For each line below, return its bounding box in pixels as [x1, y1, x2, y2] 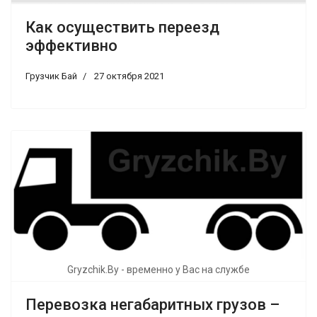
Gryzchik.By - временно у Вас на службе [67, 264, 250, 276]
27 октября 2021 [94, 71, 164, 82]
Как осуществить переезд [25, 18, 219, 37]
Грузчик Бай [25, 71, 77, 82]
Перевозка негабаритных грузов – [25, 296, 279, 314]
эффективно [25, 37, 117, 55]
